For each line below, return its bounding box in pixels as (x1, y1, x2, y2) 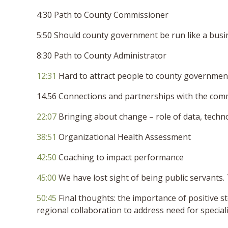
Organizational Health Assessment (56, 131, 191, 142)
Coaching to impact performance (56, 151, 184, 163)
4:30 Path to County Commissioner (37, 9, 168, 20)
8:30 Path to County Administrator (37, 49, 166, 61)
